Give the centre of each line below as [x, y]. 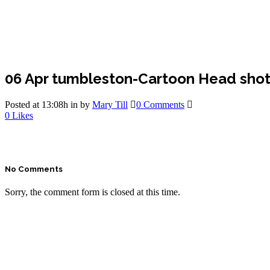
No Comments [34, 169]
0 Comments [160, 104]
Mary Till [110, 104]
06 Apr [27, 78]
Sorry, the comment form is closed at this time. [93, 192]
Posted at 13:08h [36, 104]
